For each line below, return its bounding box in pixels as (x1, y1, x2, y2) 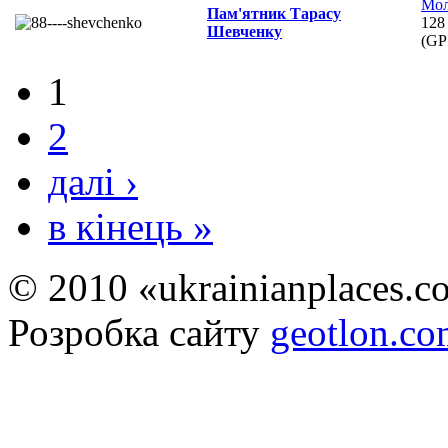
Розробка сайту (8, 311, 270, 355)
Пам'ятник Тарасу (207, 5, 341, 23)
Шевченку (207, 23, 282, 41)
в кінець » (48, 205, 213, 249)
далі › (48, 160, 138, 204)
